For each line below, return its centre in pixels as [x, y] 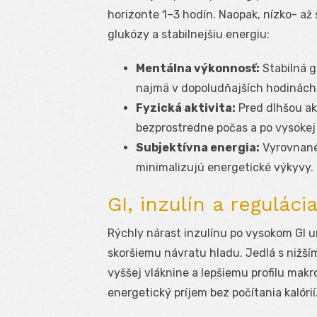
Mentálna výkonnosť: [198, 69]
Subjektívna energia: [198, 148]
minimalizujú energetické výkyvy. [225, 168]
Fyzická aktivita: [186, 108]
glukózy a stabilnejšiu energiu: [189, 35]
